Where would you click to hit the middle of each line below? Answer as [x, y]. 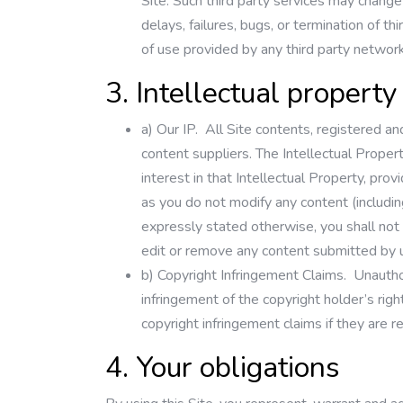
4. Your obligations [223, 367]
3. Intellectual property [251, 93]
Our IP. [179, 130]
